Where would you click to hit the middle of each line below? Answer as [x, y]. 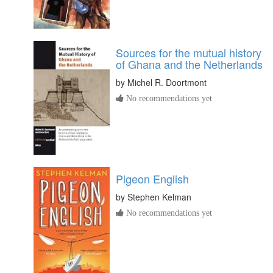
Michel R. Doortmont [167, 82]
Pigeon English [152, 178]
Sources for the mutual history [189, 52]
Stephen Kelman [159, 197]
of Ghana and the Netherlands [189, 64]
